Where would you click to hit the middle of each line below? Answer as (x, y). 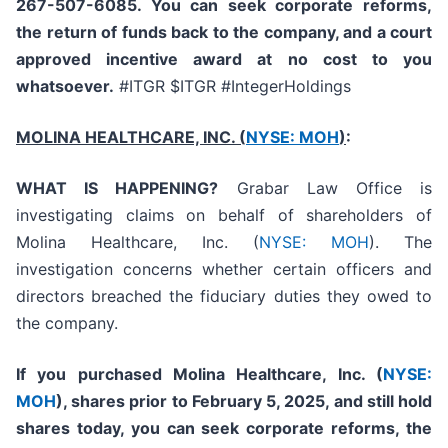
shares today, (73, 428)
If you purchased (94, 374)
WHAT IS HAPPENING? (117, 188)
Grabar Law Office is (325, 188)
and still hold (381, 401)
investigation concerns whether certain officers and (224, 269)
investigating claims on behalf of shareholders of (224, 215)
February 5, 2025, (260, 401)
